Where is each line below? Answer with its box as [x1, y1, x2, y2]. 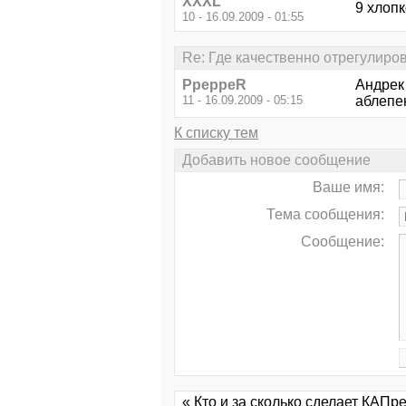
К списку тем [174, 124, 258, 140]
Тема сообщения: [266, 207, 384, 223]
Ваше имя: [313, 179, 384, 196]
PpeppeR [182, 76, 246, 92]
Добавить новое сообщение [182, 152, 371, 169]
